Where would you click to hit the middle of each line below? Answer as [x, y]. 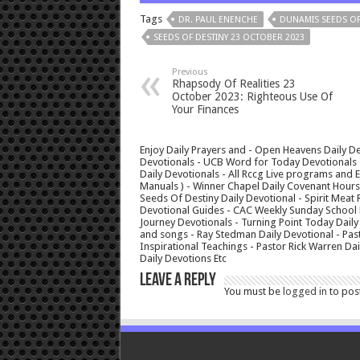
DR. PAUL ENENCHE [218, 20]
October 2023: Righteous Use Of [252, 97]
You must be [253, 292]
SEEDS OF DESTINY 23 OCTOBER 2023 [229, 38]
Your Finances [205, 110]
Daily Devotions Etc [183, 259]
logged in [305, 292]
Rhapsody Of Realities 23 [233, 84]
